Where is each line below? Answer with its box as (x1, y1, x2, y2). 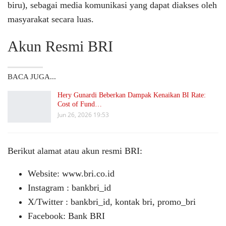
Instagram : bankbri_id (28, 183, 111, 193)
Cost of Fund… (58, 100, 102, 108)
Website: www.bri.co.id (28, 168, 115, 179)
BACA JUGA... (8, 72, 56, 81)
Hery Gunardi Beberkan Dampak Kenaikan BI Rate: (58, 91, 206, 99)
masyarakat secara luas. (8, 14, 94, 24)
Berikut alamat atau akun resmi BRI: (8, 146, 142, 156)
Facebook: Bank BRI (28, 211, 105, 221)
